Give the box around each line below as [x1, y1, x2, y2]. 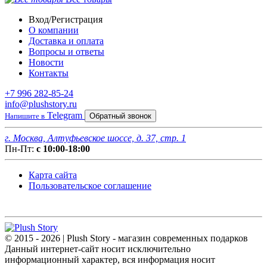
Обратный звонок [89, 111, 151, 120]
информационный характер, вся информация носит [5, 254, 215, 265]
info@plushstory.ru [5, 99, 77, 109]
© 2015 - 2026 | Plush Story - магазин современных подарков [5, 233, 248, 243]
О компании [29, 25, 79, 35]
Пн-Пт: [5, 144, 36, 154]
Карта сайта [29, 170, 77, 180]
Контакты [29, 68, 69, 78]
